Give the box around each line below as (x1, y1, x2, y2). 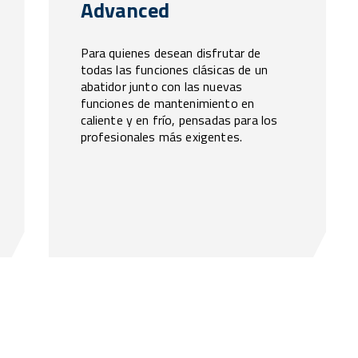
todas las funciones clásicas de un (80, 60, 268, 80)
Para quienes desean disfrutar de (80, 43, 261, 63)
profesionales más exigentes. (80, 127, 243, 147)
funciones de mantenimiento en (80, 93, 255, 113)
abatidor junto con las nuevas (80, 77, 243, 97)
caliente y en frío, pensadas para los (80, 110, 278, 130)
